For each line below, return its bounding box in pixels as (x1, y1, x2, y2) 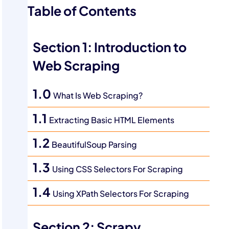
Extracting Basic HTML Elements (49, 115, 175, 125)
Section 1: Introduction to (33, 40, 187, 55)
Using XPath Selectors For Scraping (53, 189, 190, 199)
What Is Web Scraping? (53, 90, 143, 101)
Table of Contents (28, 4, 137, 19)
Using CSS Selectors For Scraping (52, 164, 184, 174)
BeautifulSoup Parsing (52, 140, 138, 150)
